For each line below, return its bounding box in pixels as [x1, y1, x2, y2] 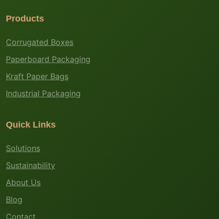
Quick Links [6, 119, 56, 130]
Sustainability [6, 160, 55, 170]
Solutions [6, 143, 40, 153]
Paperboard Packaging [6, 54, 90, 64]
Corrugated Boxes [6, 37, 73, 47]
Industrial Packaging [6, 88, 81, 98]
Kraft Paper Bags [6, 71, 68, 81]
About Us [6, 177, 41, 187]
